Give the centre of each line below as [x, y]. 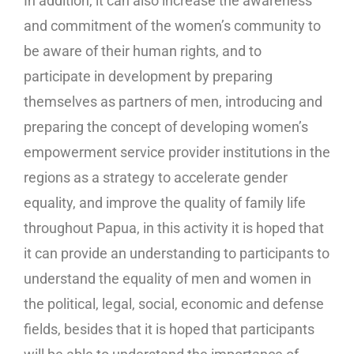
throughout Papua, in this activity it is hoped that [174, 228]
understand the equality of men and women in [168, 278]
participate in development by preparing [148, 76]
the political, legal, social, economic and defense [174, 303]
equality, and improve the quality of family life [165, 202]
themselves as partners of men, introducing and [173, 101]
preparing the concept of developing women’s [166, 126]
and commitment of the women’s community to [172, 25]
